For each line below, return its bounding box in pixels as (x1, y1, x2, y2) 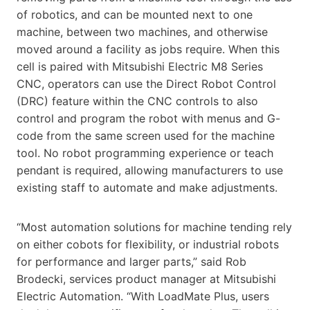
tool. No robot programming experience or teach (17, 145, 273, 160)
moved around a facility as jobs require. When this (17, 42, 280, 56)
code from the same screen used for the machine (17, 128, 275, 143)
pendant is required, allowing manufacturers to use (17, 163, 283, 177)
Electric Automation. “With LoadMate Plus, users (17, 289, 269, 303)
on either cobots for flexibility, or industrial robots (17, 237, 279, 251)
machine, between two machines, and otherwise (17, 24, 268, 39)
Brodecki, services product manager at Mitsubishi (17, 271, 276, 286)
